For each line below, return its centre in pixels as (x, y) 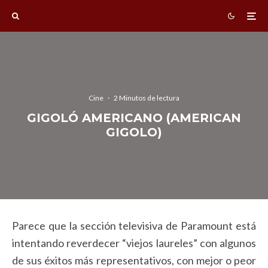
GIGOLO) (134, 132)
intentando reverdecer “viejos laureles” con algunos (134, 243)
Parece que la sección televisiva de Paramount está (134, 226)
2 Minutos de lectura (147, 98)
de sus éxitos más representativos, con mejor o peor (134, 260)
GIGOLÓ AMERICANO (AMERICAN (134, 118)
